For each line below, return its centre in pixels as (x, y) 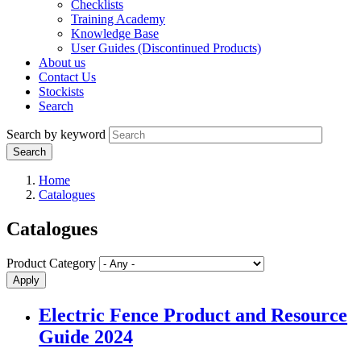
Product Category (51, 263)
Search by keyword (56, 135)
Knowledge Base (115, 34)
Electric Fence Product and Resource (193, 315)
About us (62, 63)
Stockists (61, 92)
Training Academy (118, 19)
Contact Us (67, 77)
